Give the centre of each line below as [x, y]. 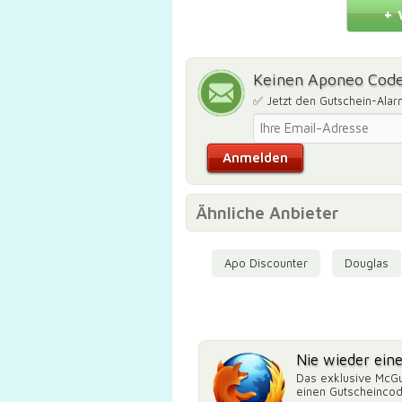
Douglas [366, 263]
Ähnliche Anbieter [267, 213]
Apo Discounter [266, 263]
